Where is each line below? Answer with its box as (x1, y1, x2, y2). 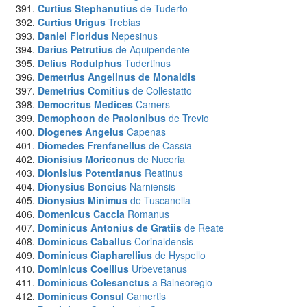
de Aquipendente (116, 42, 190, 56)
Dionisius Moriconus (38, 152, 135, 166)
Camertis (127, 289, 166, 303)
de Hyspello (155, 248, 206, 262)
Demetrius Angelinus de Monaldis (38, 70, 196, 84)
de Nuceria (138, 152, 185, 166)
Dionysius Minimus (38, 193, 127, 207)
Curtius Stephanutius (38, 1, 138, 15)
